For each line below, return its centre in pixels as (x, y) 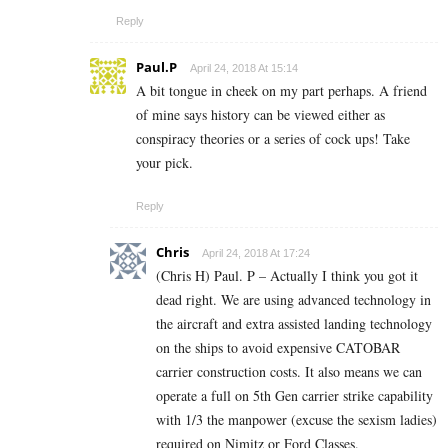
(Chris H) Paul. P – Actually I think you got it (287, 276)
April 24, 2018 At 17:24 (256, 253)
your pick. (164, 163)
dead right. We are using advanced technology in (293, 300)
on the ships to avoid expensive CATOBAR (278, 348)
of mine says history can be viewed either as (260, 115)
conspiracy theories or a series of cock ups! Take (273, 139)
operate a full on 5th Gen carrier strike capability (294, 396)
